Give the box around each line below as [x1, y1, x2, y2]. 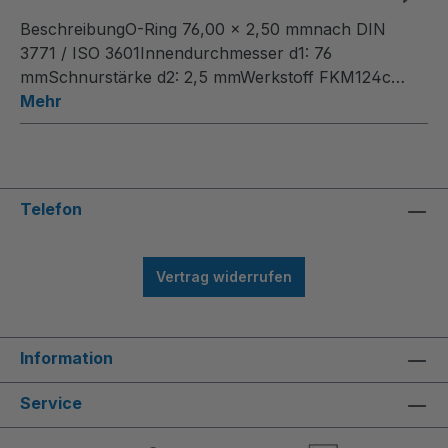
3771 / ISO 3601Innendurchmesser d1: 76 [20, 43, 332, 64]
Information [20, 348, 113, 369]
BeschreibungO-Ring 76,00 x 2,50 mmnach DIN [20, 19, 386, 40]
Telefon [20, 199, 82, 220]
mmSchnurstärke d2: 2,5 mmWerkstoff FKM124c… [20, 67, 405, 88]
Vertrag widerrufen [156, 268, 292, 286]
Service [20, 393, 82, 414]
